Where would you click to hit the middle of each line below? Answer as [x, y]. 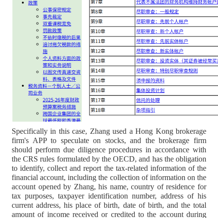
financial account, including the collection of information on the [109, 177]
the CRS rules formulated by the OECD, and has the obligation [109, 159]
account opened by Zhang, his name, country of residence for [109, 186]
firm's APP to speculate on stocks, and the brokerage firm [109, 140]
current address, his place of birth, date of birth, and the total [109, 205]
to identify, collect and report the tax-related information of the [109, 168]
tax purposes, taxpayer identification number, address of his [109, 196]
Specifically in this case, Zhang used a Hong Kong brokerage [109, 131]
